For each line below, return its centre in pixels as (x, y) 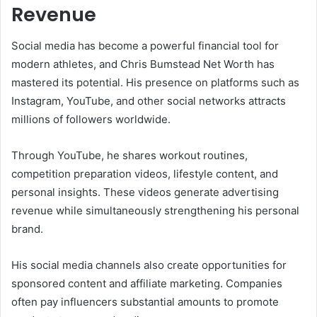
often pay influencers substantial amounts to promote (145, 302)
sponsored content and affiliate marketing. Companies (147, 284)
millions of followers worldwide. (91, 120)
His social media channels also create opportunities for (149, 265)
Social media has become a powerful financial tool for (145, 46)
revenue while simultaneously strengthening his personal (155, 211)
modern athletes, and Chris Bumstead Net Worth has (143, 64)
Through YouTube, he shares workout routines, (129, 156)
